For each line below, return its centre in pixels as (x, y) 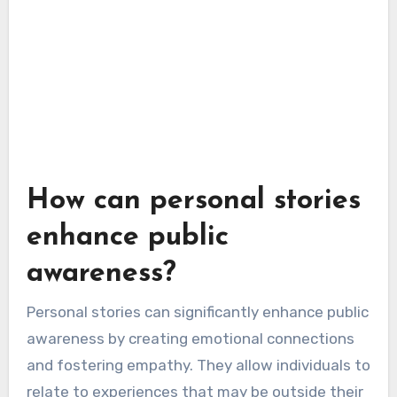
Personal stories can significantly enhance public (197, 311)
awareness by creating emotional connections (190, 338)
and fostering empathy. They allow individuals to (198, 365)
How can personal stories (193, 202)
